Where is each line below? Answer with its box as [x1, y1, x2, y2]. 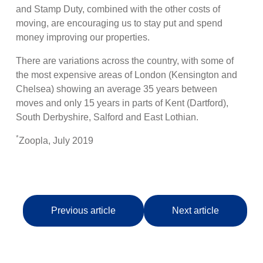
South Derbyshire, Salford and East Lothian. [16, 112, 199, 123]
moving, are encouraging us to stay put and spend [16, 18, 223, 29]
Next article [171, 205, 219, 216]
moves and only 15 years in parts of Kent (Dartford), [16, 98, 229, 109]
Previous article [50, 205, 116, 216]
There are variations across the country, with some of [16, 56, 234, 66]
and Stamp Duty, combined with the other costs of [16, 4, 221, 15]
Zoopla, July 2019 [19, 136, 94, 146]
